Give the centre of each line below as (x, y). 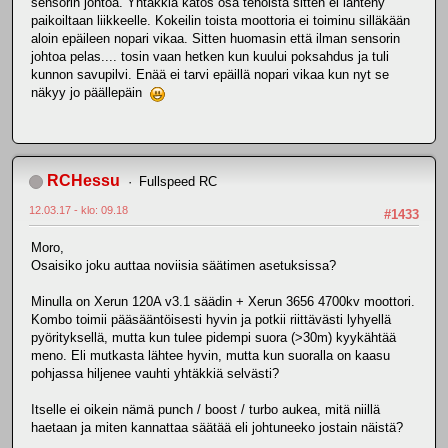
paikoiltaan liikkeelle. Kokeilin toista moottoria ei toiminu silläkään (220, 20)
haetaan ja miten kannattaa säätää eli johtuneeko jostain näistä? (217, 428)
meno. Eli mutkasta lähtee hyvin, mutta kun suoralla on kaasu (210, 356)
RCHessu (83, 180)
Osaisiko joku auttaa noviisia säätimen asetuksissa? (183, 266)
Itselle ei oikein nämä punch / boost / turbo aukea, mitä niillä (205, 410)
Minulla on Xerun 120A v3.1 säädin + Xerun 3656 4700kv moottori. (223, 302)
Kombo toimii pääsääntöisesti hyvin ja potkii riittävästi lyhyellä (211, 320)
